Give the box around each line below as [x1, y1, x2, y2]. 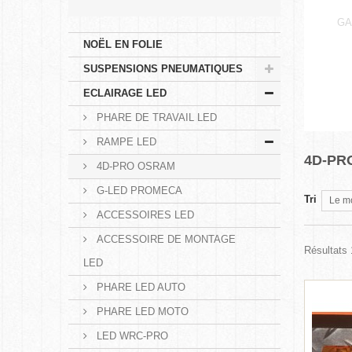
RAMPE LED [93, 135, 156, 148]
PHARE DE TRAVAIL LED [93, 111, 217, 123]
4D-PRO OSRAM [93, 159, 175, 172]
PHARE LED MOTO [93, 305, 189, 317]
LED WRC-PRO [93, 329, 168, 342]
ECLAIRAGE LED [83, 86, 167, 99]
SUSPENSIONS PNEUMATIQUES [83, 62, 243, 75]
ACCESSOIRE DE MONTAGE [93, 233, 236, 245]
